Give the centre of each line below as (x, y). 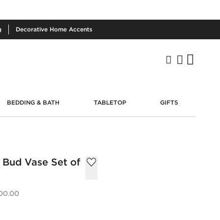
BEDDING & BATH (33, 102)
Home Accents (71, 29)
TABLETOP (110, 102)
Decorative (33, 29)
